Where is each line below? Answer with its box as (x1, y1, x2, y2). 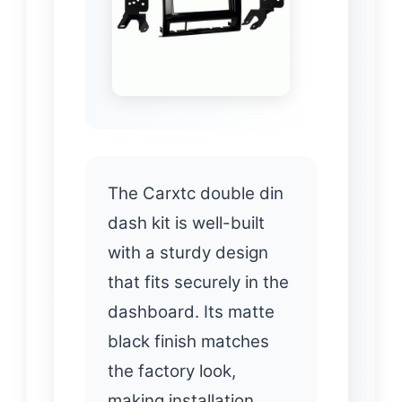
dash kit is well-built (108, 212, 265, 233)
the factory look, (108, 360, 236, 381)
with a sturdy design (108, 241, 268, 263)
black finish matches (108, 330, 269, 352)
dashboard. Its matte (108, 301, 275, 322)
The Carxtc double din (108, 182, 284, 204)
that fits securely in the (108, 271, 289, 293)
